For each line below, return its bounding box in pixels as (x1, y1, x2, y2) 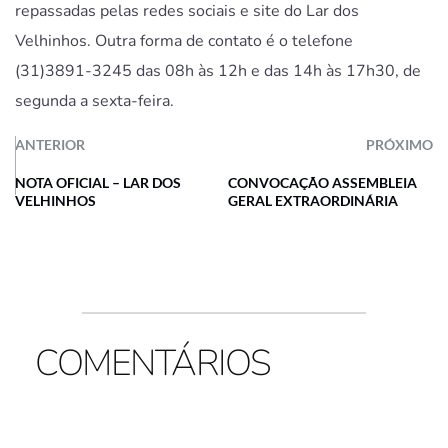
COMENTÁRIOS (35, 338, 271, 388)
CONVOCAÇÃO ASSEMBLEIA (228, 173, 418, 191)
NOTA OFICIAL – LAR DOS (15, 173, 181, 191)
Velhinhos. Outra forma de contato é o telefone (15, 29, 353, 52)
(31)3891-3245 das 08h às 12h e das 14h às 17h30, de (15, 59, 421, 82)
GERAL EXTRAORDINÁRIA (228, 191, 399, 209)
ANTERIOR (15, 135, 85, 153)
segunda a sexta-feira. (15, 89, 174, 112)
